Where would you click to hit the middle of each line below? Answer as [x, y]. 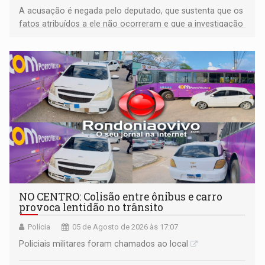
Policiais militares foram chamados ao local [104, 244]
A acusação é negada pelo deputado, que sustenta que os [131, 11]
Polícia [39, 227]
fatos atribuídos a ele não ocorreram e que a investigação [131, 24]
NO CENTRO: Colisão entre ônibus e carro [121, 197]
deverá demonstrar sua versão [78, 37]
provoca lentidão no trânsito [91, 208]
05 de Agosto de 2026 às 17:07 [125, 227]
